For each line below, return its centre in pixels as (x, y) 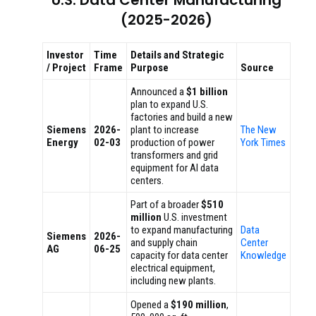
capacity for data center (179, 256)
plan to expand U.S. (169, 105)
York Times (263, 143)
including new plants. (173, 281)
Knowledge (263, 256)
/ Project (66, 68)
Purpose (150, 68)
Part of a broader (166, 205)
